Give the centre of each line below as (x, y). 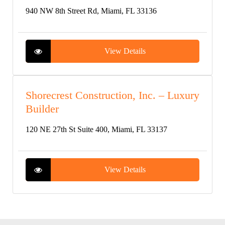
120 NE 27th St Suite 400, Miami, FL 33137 (96, 129)
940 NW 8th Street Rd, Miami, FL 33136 (91, 11)
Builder (42, 109)
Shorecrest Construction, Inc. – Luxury (113, 95)
